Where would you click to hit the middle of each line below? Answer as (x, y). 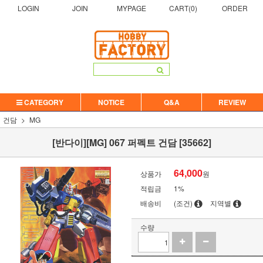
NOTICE (111, 102)
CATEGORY (43, 102)
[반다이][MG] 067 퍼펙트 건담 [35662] (131, 142)
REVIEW (232, 102)
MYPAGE (131, 8)
